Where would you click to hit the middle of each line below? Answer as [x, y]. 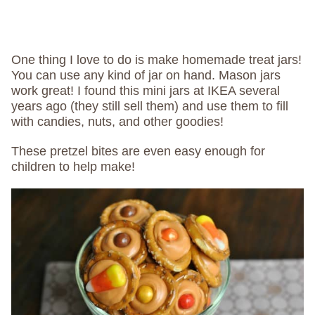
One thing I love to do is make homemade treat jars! [156, 60]
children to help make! [73, 167]
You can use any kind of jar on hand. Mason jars [146, 76]
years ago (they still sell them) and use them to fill [150, 107]
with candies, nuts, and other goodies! [117, 122]
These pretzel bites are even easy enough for [138, 152]
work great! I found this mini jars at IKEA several [146, 91]
